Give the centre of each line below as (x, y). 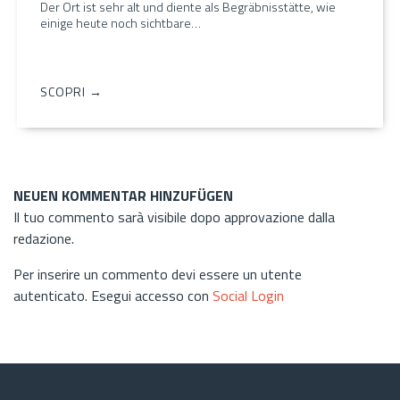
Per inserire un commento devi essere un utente (158, 274)
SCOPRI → (71, 91)
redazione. (44, 238)
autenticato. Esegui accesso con (113, 295)
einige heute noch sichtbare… (121, 22)
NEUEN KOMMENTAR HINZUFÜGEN (123, 195)
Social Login (248, 295)
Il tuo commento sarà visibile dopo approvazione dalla (174, 217)
